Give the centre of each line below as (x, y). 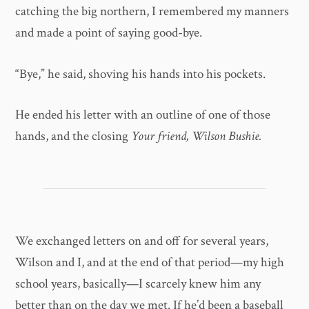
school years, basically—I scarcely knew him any (138, 284)
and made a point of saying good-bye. (109, 33)
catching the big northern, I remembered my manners (152, 12)
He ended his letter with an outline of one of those (143, 115)
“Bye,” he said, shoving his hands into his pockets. (141, 74)
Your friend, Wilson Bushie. (197, 137)
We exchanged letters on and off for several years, (142, 241)
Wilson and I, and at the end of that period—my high (150, 263)
